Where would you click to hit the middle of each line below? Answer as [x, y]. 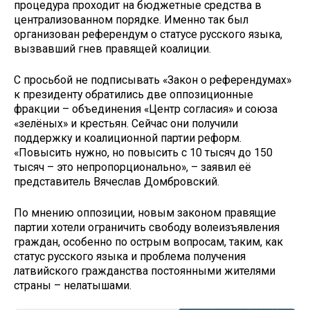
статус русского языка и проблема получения [130, 256]
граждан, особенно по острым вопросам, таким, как [148, 241]
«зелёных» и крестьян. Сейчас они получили [126, 123]
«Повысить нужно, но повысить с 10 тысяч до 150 [143, 152]
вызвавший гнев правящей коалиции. [112, 49]
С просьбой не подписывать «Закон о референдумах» [153, 80]
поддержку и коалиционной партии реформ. [128, 138]
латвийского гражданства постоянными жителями [145, 271]
